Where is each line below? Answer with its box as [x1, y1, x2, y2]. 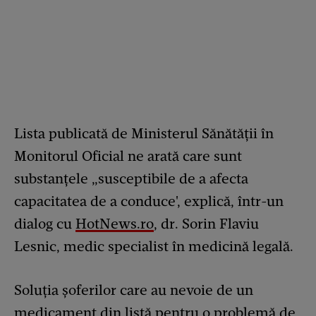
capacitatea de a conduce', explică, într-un [14, 193, 284, 210]
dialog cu [14, 215, 75, 233]
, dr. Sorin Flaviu [154, 215, 259, 233]
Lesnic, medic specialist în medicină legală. [14, 238, 297, 255]
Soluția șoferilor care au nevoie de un [14, 281, 253, 299]
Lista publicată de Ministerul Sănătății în [14, 125, 274, 142]
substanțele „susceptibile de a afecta [14, 170, 248, 188]
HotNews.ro [75, 215, 154, 233]
